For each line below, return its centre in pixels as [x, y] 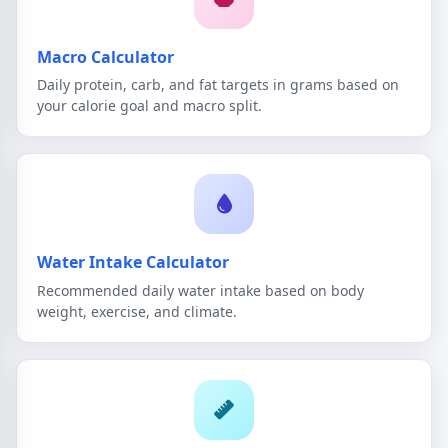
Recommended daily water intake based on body [200, 290]
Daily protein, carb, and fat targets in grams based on [218, 85]
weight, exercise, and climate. [137, 311]
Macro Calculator [105, 56]
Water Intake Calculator [133, 262]
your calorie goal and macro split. [149, 106]
